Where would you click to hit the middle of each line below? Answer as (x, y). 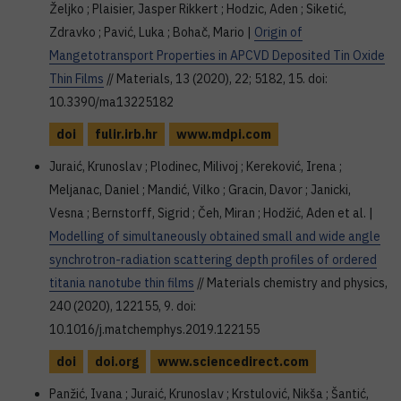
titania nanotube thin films (122, 283)
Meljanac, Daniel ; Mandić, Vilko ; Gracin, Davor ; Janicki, (200, 190)
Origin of (278, 32)
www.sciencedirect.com (233, 362)
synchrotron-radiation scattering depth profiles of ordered (213, 260)
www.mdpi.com (224, 134)
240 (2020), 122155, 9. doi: (123, 306)
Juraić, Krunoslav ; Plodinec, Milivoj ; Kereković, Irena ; (196, 166)
